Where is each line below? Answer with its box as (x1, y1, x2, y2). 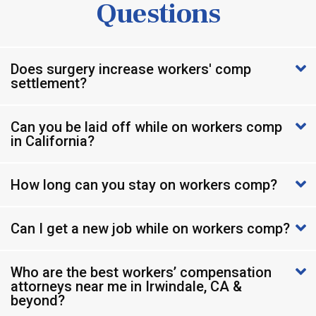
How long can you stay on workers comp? (11, 176, 277, 193)
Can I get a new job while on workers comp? (11, 219, 290, 237)
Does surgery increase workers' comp (11, 60, 251, 78)
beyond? (11, 291, 65, 309)
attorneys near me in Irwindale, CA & (11, 277, 242, 295)
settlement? (11, 74, 87, 92)
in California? (11, 132, 95, 150)
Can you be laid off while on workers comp (11, 118, 282, 135)
